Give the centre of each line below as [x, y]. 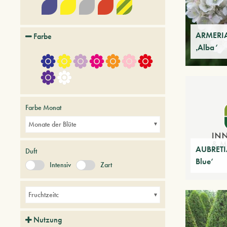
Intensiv [60, 164]
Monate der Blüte [52, 124]
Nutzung [48, 220]
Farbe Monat [43, 107]
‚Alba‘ [207, 48]
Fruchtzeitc [44, 195]
